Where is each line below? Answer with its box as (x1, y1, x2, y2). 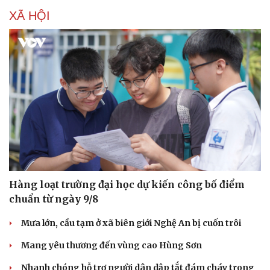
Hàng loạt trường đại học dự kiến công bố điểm (9, 178, 245, 190)
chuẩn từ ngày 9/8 (9, 192, 98, 205)
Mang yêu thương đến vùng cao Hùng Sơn (21, 239, 202, 251)
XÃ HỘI (9, 9, 50, 23)
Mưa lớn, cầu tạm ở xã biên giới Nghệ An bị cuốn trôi (21, 217, 241, 228)
